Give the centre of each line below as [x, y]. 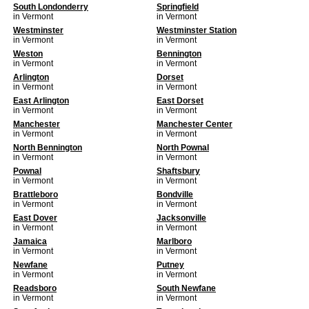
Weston [28, 54]
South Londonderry [51, 7]
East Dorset [180, 101]
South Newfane [186, 288]
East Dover [35, 218]
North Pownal [183, 148]
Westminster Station [197, 30]
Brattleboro [36, 195]
